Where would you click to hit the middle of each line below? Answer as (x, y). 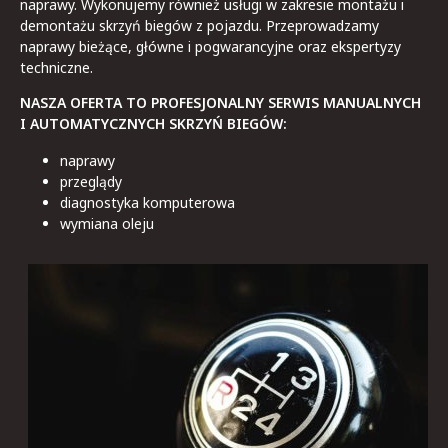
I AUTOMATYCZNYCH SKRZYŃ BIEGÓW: (153, 124)
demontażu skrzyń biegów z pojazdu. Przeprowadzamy (199, 25)
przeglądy (91, 182)
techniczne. (56, 67)
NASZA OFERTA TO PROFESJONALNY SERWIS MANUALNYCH (220, 103)
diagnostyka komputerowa (147, 203)
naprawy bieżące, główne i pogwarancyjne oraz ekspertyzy (210, 46)
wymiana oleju (107, 224)
